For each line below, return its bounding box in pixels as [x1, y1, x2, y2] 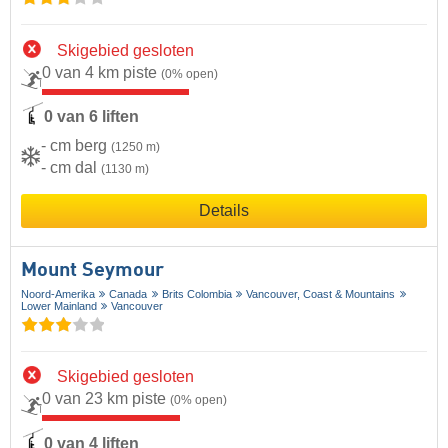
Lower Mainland [21, 300, 97, 313]
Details [199, 202, 249, 220]
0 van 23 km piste [42, 390, 170, 408]
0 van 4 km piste [42, 63, 161, 81]
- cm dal [41, 159, 101, 177]
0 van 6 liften [44, 107, 139, 125]
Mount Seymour [21, 261, 164, 282]
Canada [109, 288, 148, 301]
